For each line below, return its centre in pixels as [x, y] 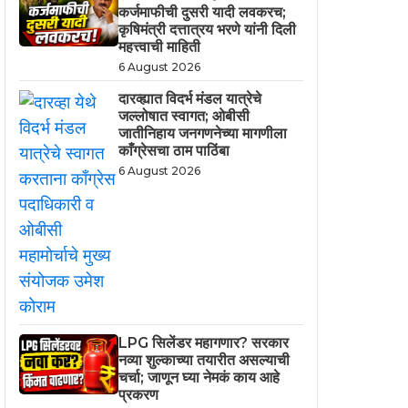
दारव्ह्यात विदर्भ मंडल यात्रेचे [190, 99]
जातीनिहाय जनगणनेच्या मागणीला [203, 133]
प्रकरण [139, 395]
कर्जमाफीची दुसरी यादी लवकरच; [203, 12]
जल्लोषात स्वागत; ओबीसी [184, 116]
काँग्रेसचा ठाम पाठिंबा [174, 151]
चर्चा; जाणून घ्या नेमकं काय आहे [199, 377]
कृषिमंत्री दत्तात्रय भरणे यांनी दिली [208, 30]
